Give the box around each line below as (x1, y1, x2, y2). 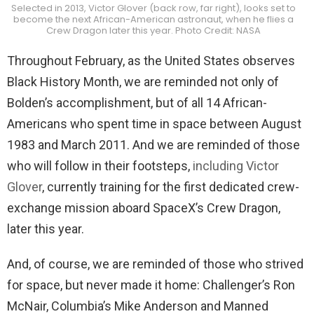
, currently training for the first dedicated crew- (42, 179, 299, 194)
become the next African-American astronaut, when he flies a (13, 12, 294, 26)
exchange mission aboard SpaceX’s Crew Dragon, (7, 200, 280, 215)
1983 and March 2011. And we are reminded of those (7, 137, 300, 152)
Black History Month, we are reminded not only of (7, 74, 279, 89)
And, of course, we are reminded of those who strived (7, 257, 303, 271)
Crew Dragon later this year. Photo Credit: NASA (46, 23, 261, 37)
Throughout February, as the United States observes (7, 53, 295, 68)
